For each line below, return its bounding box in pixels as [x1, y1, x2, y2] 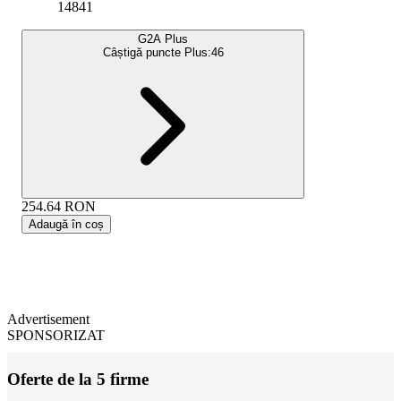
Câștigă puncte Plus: [102, 45, 211, 59]
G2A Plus [138, 31, 188, 46]
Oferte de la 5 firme [7, 369, 149, 388]
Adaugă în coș [29, 217, 104, 231]
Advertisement [7, 311, 90, 327]
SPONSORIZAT [7, 327, 105, 343]
